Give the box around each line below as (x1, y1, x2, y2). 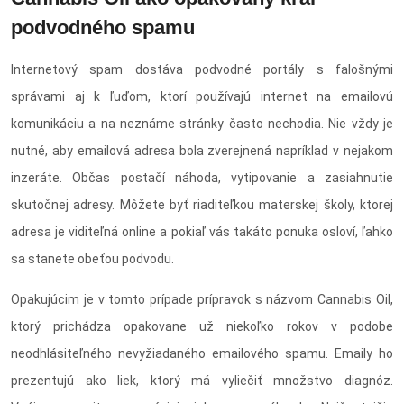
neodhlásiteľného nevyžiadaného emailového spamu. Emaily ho (11, 346, 393, 362)
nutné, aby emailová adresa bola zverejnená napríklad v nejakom (11, 143, 393, 159)
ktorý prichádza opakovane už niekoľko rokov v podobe (11, 319, 393, 335)
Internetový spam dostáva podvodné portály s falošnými (11, 62, 393, 78)
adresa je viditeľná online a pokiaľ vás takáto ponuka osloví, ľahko (11, 225, 393, 240)
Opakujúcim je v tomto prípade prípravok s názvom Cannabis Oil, (11, 292, 393, 308)
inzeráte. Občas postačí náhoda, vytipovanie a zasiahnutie (11, 170, 393, 186)
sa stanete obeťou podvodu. (11, 252, 174, 267)
